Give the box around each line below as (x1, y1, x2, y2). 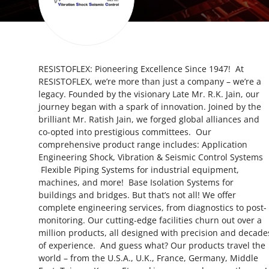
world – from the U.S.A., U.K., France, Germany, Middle (38, 252, 258, 264)
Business (9, 126, 48, 138)
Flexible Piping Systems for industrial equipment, (38, 164, 239, 175)
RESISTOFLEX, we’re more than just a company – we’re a (38, 76, 261, 87)
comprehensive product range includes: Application (38, 139, 247, 150)
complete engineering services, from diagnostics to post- (38, 202, 267, 213)
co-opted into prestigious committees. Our (38, 126, 211, 138)
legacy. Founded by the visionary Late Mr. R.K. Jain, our (38, 88, 259, 100)
